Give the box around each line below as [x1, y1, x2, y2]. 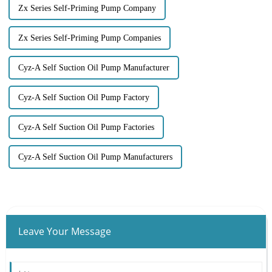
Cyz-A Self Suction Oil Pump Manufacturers [18, 152, 172, 161]
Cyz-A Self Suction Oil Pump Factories [18, 122, 154, 132]
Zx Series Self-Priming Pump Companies [18, 33, 161, 42]
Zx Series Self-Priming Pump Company [18, 3, 156, 13]
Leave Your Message [18, 224, 111, 238]
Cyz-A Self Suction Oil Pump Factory [18, 92, 149, 102]
